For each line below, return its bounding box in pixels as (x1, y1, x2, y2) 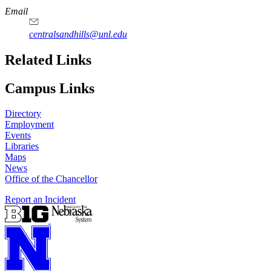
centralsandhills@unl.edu (29, 28, 127, 39)
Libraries (5, 141, 39, 152)
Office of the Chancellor (5, 174, 97, 184)
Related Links (5, 51, 91, 68)
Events (5, 130, 31, 141)
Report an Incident (5, 194, 76, 205)
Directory (5, 108, 41, 119)
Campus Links (5, 80, 94, 96)
